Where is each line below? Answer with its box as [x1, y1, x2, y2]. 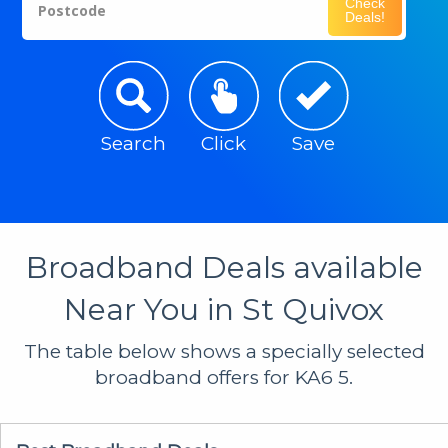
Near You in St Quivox [64, 290, 384, 328]
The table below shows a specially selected [23, 339, 425, 363]
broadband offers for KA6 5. [95, 365, 353, 389]
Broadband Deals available [25, 248, 423, 286]
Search [101, 131, 167, 155]
